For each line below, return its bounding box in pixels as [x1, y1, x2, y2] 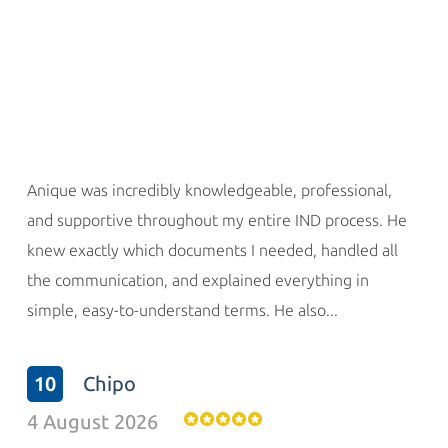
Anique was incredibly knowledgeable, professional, [27, 181, 392, 200]
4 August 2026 [27, 410, 158, 434]
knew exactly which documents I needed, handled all [27, 241, 398, 260]
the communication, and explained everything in [27, 271, 369, 290]
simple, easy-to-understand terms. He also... [27, 301, 338, 320]
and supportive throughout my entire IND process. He [27, 211, 407, 230]
